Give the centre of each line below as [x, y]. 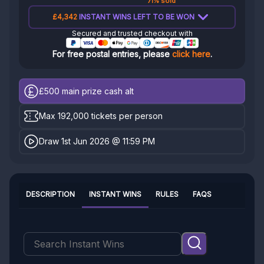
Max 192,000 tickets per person [101, 116]
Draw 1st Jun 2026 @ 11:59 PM [97, 141]
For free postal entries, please [112, 54]
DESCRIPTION [50, 194]
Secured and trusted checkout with [132, 34]
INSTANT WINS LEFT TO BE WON [136, 17]
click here [191, 54]
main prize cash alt [97, 91]
